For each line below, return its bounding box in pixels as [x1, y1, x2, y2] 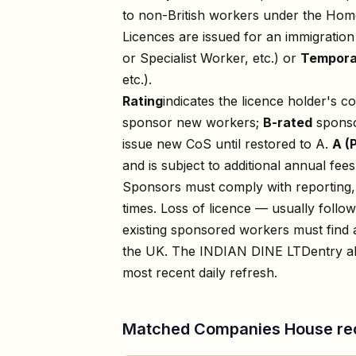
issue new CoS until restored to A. [122, 135, 328, 152]
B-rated [263, 114, 312, 130]
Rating [122, 92, 163, 109]
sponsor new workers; [122, 114, 263, 130]
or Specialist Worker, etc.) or [122, 49, 300, 66]
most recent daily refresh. [122, 264, 277, 281]
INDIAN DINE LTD [199, 242, 311, 259]
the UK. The [122, 242, 199, 259]
